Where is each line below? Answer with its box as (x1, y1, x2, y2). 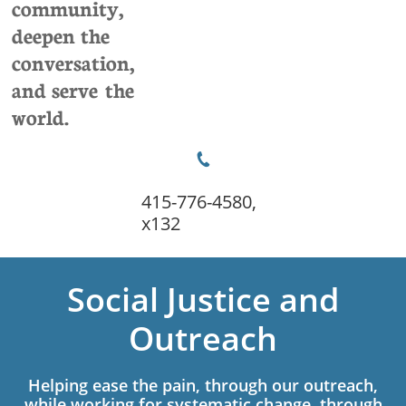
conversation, (12, 47, 134, 76)
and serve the (12, 74, 134, 103)
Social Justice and (67, 277, 339, 322)
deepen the (12, 20, 110, 49)
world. (12, 101, 69, 130)
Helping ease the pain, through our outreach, (28, 374, 378, 396)
